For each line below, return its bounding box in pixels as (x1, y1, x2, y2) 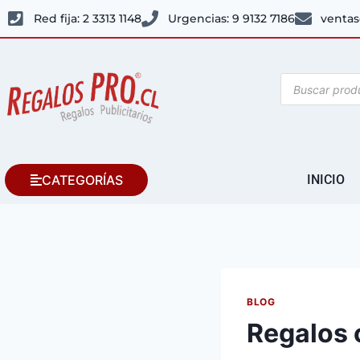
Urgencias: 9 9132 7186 (167, 12, 295, 25)
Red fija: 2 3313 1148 (34, 12, 142, 25)
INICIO (307, 172, 346, 187)
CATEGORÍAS (41, 172, 123, 188)
